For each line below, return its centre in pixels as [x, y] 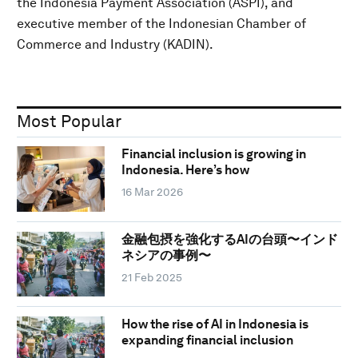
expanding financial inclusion [207, 340]
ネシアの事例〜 [166, 255]
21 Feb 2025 [151, 277]
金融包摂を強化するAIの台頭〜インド [229, 239]
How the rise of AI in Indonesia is [215, 324]
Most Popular [69, 121]
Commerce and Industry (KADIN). [115, 44]
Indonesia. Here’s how [185, 170]
